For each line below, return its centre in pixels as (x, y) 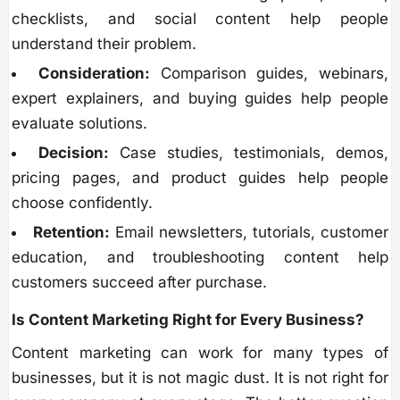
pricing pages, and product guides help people (200, 178)
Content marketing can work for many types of (200, 353)
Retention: (71, 233)
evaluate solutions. (79, 124)
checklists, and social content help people (200, 19)
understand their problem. (104, 44)
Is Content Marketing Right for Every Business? (188, 320)
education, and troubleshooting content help (200, 258)
